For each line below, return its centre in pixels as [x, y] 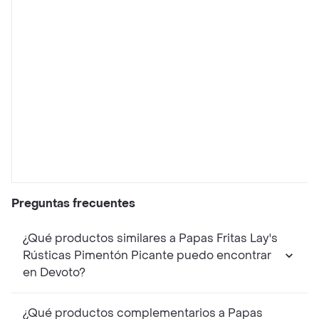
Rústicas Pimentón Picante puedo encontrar [147, 256]
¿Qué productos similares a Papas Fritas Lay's [150, 239]
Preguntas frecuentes [73, 204]
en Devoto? [54, 273]
